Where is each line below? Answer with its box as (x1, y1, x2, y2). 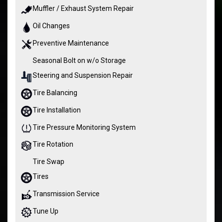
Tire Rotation (33, 140, 73, 149)
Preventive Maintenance (33, 39, 109, 47)
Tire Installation (33, 106, 81, 114)
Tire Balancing (33, 88, 77, 97)
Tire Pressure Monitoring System (33, 123, 136, 131)
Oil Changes (33, 21, 70, 30)
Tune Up (33, 207, 58, 216)
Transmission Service (33, 190, 100, 198)
